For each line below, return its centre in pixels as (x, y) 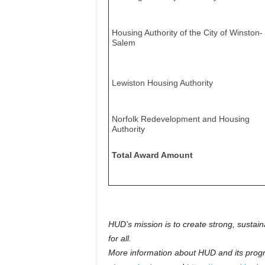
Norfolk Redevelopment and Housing (180, 119)
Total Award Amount (152, 155)
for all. (119, 238)
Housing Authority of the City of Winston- (187, 33)
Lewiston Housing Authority (162, 83)
